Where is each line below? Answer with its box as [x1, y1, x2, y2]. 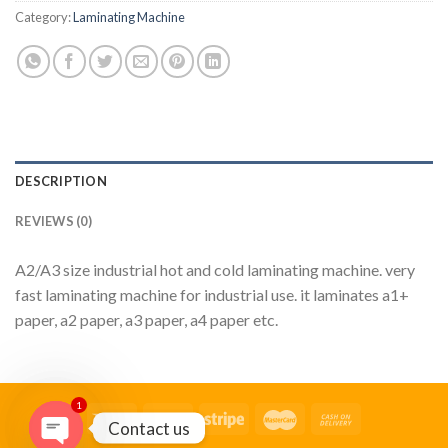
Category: [15, 9, 73, 26]
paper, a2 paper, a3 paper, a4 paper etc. [15, 309, 278, 329]
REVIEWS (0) [15, 212, 92, 229]
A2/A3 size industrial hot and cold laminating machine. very [15, 259, 415, 279]
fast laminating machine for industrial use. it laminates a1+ [15, 284, 409, 304]
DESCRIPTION [15, 172, 107, 189]
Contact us [108, 417, 190, 439]
